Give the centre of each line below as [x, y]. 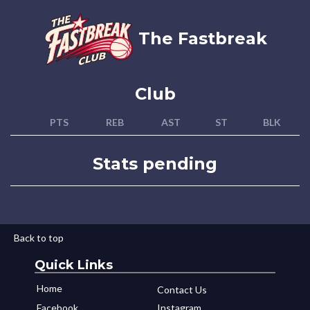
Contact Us [182, 290]
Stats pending [155, 164]
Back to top [39, 238]
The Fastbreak [200, 39]
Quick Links [74, 265]
